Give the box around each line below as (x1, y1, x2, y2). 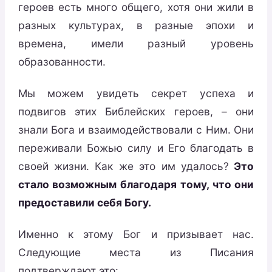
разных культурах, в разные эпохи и (18, 19, 254, 32)
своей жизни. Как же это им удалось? (18, 160, 229, 173)
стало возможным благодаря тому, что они (18, 178, 254, 191)
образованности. (18, 55, 106, 69)
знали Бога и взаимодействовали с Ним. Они (18, 123, 254, 137)
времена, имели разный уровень (18, 37, 254, 50)
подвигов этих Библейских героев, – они (18, 105, 254, 118)
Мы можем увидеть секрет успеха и (18, 87, 254, 100)
